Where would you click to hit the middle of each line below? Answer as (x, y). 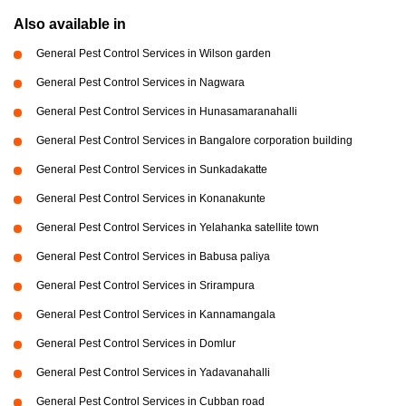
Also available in (70, 24)
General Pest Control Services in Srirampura (145, 286)
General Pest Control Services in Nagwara (140, 83)
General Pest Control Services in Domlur (136, 344)
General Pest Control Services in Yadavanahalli (153, 373)
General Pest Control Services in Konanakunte (151, 199)
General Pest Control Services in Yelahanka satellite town (178, 228)
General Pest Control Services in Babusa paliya (153, 257)
